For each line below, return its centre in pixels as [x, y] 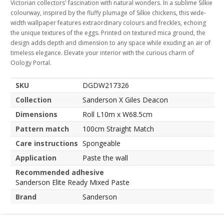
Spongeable [101, 143]
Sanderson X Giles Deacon [125, 100]
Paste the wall [105, 158]
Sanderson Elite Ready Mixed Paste [72, 182]
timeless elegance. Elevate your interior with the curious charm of [102, 53]
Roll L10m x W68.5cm [117, 114]
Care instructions [47, 143]
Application [36, 158]
